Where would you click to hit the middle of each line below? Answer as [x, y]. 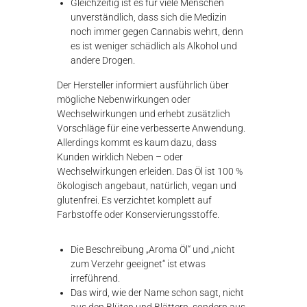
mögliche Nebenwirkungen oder [124, 99]
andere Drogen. [103, 60]
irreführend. [96, 278]
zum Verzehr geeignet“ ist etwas [138, 264]
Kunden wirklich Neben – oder [120, 157]
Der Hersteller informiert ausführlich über [143, 85]
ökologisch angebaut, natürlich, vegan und [147, 186]
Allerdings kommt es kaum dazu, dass [137, 143]
